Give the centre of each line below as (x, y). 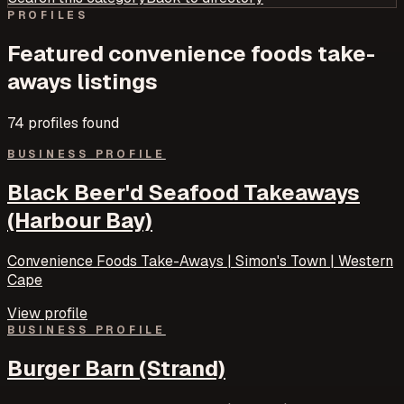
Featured (58, 53)
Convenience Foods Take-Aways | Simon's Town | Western (200, 262)
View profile (47, 314)
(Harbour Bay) (80, 220)
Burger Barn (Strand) (116, 369)
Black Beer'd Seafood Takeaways (184, 192)
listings (115, 81)
